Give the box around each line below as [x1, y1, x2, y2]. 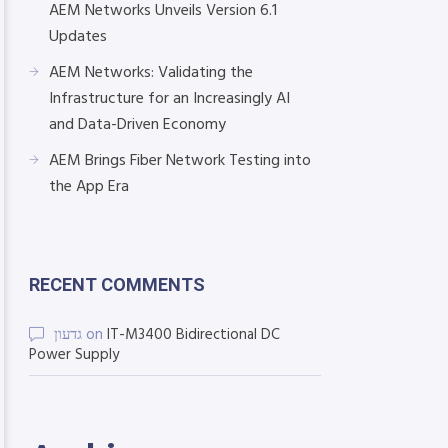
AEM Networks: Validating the [49, 60, 253, 86]
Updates [49, 24, 107, 50]
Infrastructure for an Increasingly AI [49, 86, 290, 112]
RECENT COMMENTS [29, 274, 205, 295]
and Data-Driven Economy [49, 112, 226, 138]
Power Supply [29, 343, 119, 367]
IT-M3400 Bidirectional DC [107, 323, 280, 347]
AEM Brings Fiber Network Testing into [49, 148, 311, 174]
